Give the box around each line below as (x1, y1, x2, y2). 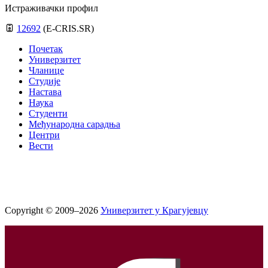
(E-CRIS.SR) (43, 23, 94, 34)
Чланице (29, 65, 64, 76)
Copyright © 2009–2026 (5, 205, 100, 216)
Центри (29, 130, 60, 141)
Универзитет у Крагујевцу (100, 205, 208, 216)
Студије (29, 76, 60, 87)
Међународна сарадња (29, 119, 120, 130)
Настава (29, 87, 62, 98)
